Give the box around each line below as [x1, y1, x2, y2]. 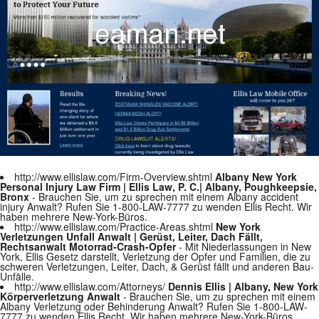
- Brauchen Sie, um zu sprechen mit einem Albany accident [29, 189, 298, 204]
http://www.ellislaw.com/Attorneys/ [14, 279, 168, 293]
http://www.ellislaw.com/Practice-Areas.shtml [14, 219, 216, 234]
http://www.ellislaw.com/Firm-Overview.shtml [14, 169, 215, 184]
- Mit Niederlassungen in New [176, 239, 311, 253]
